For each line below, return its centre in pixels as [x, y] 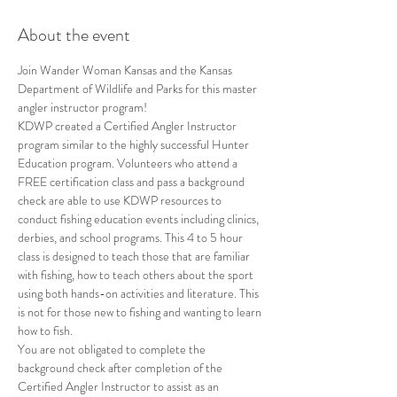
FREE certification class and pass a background [132, 182]
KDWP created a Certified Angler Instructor [128, 126]
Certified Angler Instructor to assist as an [120, 386]
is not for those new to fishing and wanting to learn [141, 312]
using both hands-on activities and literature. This [140, 293]
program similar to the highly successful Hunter [135, 144]
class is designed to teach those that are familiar [135, 256]
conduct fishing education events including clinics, [140, 219]
